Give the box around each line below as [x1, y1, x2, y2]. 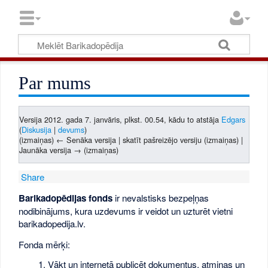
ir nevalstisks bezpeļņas [112, 191, 209, 205]
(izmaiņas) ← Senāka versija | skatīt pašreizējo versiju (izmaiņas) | [19, 133, 243, 145]
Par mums [19, 73, 92, 93]
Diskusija [22, 123, 52, 135]
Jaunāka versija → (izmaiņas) [19, 144, 119, 156]
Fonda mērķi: [19, 237, 71, 251]
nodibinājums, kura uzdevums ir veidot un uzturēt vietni [19, 205, 233, 218]
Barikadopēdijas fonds [19, 191, 113, 205]
